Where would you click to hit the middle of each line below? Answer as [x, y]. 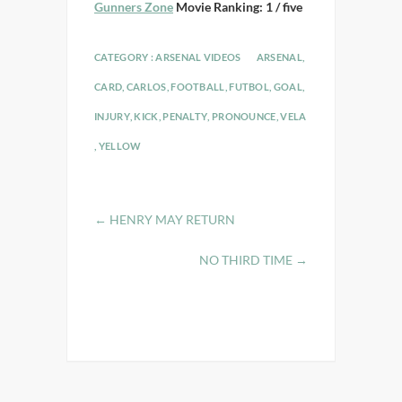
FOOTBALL [198, 87]
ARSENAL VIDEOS [198, 57]
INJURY [112, 116]
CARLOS [146, 87]
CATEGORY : [125, 57]
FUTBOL [249, 87]
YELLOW [120, 146]
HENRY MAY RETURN [171, 219]
